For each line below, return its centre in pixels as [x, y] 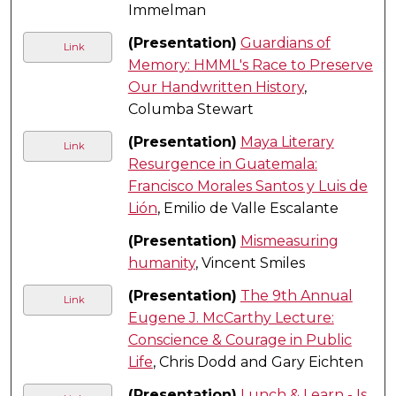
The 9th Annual [296, 295]
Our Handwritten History [216, 87]
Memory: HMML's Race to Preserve [250, 65]
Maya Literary [287, 141]
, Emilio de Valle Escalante [247, 208]
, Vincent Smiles [250, 263]
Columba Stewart [190, 109]
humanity [161, 263]
